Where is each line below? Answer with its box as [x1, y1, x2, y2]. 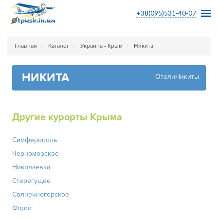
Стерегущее [12, 177, 51, 185]
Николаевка [12, 163, 50, 171]
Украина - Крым [80, 42, 123, 50]
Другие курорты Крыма [12, 111, 122, 123]
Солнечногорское [12, 190, 69, 199]
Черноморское [12, 149, 59, 158]
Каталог [48, 42, 69, 50]
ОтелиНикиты [155, 73, 199, 81]
